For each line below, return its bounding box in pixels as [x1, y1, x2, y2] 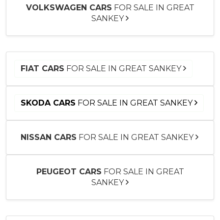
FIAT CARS [21, 63, 64, 73]
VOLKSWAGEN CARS [26, 2, 112, 12]
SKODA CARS [21, 98, 76, 108]
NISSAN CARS [21, 132, 77, 142]
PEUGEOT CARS [36, 166, 102, 176]
